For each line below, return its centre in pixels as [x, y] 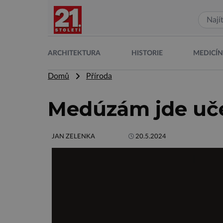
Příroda [99, 76]
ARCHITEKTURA [74, 53]
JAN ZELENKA [73, 136]
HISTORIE [147, 53]
